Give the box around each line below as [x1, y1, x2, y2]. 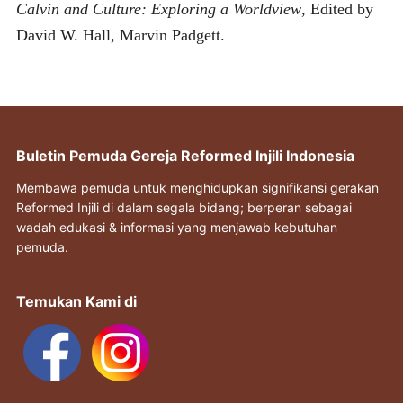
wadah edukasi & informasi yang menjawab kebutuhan [15, 219, 337, 235]
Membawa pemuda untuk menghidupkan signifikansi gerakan [15, 179, 379, 195]
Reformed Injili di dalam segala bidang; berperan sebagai [15, 199, 352, 215]
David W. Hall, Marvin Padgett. [15, 25, 225, 44]
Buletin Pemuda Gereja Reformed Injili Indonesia [15, 146, 354, 165]
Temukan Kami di [15, 291, 137, 310]
